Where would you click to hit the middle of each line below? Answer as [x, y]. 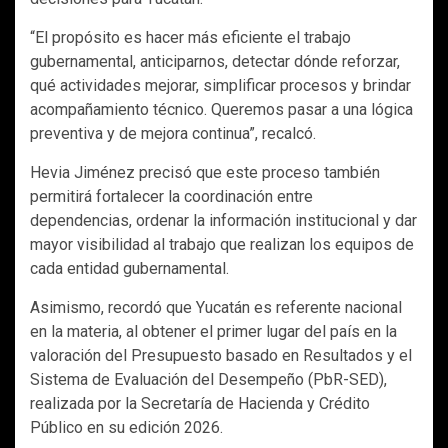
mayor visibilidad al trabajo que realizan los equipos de [222, 245]
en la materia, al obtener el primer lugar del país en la [213, 332]
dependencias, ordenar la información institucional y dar [223, 221]
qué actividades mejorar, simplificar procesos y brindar [220, 86]
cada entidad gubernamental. [129, 269]
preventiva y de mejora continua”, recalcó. [173, 134]
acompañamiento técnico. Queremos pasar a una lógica [221, 110]
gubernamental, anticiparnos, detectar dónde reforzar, [215, 62]
